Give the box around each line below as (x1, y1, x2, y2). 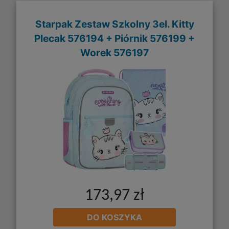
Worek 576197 (80, 47, 149, 59)
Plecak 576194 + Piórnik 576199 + (34, 32, 195, 45)
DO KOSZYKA (87, 212, 142, 222)
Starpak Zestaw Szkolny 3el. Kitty (35, 18, 194, 31)
